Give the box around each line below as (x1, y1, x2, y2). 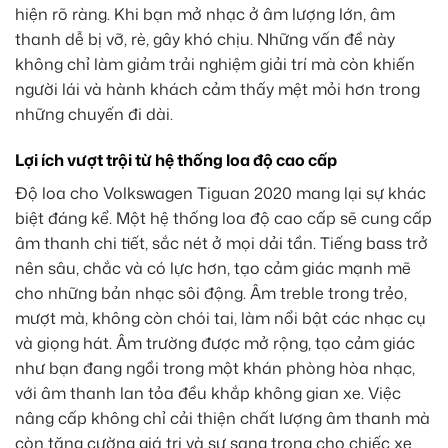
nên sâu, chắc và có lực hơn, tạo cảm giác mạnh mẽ (15, 257, 411, 280)
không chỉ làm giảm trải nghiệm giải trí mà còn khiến (15, 53, 415, 76)
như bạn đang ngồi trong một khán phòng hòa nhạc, (15, 357, 415, 380)
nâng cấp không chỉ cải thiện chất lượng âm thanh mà (15, 407, 430, 430)
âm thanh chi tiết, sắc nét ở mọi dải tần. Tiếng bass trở (15, 232, 428, 255)
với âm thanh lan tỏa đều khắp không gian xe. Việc (15, 382, 401, 405)
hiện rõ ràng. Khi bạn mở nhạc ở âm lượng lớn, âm (15, 3, 395, 26)
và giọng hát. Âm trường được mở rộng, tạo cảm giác (15, 332, 415, 355)
